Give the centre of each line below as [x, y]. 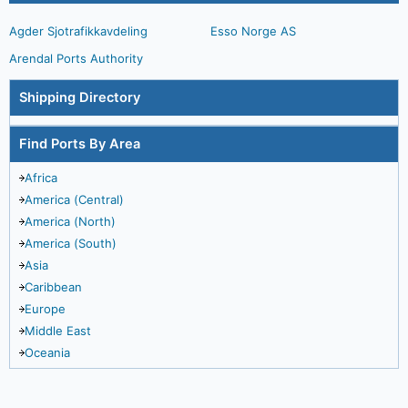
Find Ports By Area [80, 144]
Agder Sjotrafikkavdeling [78, 31]
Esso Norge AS [253, 31]
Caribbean [53, 287]
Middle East [58, 331]
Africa [41, 178]
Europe [45, 309]
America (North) [70, 221]
